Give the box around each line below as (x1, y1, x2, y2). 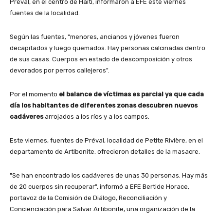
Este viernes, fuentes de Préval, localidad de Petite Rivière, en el (10, 137, 203, 145)
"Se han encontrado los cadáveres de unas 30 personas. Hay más (10, 172, 208, 180)
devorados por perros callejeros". (10, 67, 109, 74)
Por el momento (10, 91, 59, 98)
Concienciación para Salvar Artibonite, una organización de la (10, 205, 195, 213)
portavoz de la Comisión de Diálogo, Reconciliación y (10, 194, 167, 202)
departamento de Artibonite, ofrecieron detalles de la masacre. (10, 148, 200, 156)
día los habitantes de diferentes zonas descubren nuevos (10, 102, 198, 109)
